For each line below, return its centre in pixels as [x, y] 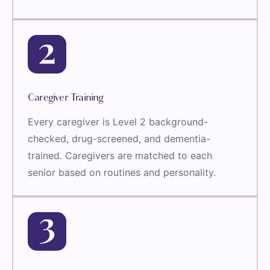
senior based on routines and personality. [122, 173]
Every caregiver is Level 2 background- [118, 122]
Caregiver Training [66, 98]
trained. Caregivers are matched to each [120, 156]
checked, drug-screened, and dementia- [119, 139]
